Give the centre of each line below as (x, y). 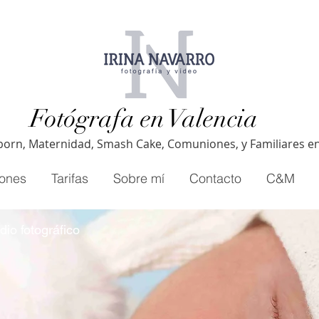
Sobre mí (139, 178)
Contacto (215, 178)
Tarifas (70, 178)
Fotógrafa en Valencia (143, 119)
